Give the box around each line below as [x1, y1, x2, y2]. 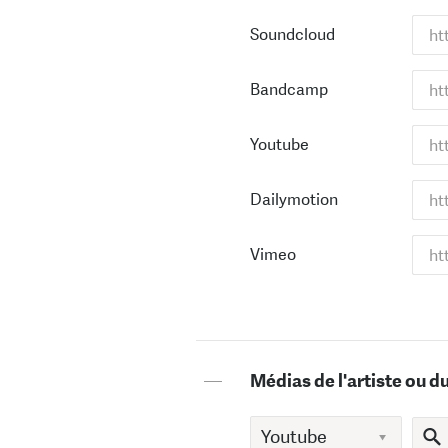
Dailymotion [250, 189, 338, 211]
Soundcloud [250, 24, 335, 46]
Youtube [250, 134, 309, 156]
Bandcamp [250, 79, 328, 101]
